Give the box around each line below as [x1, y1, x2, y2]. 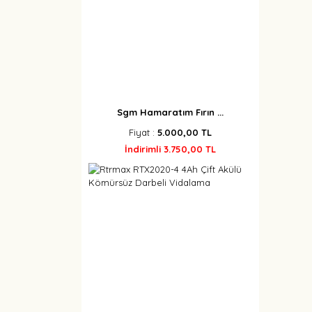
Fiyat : [129, 127, 157, 138]
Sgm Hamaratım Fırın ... [117, 107, 224, 118]
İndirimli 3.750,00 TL [125, 143, 216, 155]
